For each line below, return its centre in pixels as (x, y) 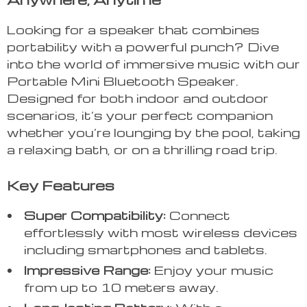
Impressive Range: (87, 270)
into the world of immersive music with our (153, 64)
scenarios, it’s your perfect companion (140, 115)
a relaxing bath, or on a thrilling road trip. (142, 149)
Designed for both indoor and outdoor (138, 98)
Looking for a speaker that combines (133, 29)
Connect (198, 215)
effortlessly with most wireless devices (161, 232)
